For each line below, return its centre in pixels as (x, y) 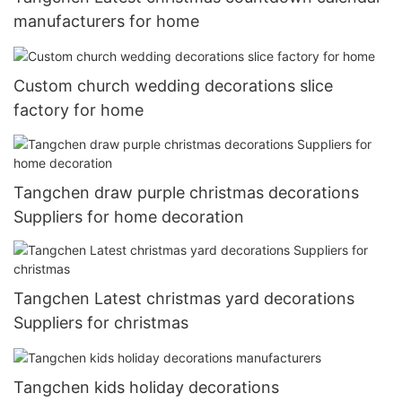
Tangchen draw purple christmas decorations (186, 192)
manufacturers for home (106, 22)
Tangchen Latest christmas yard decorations (184, 299)
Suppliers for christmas (101, 323)
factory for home (79, 110)
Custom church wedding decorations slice (173, 86)
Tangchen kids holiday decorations (146, 388)
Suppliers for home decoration (129, 216)
